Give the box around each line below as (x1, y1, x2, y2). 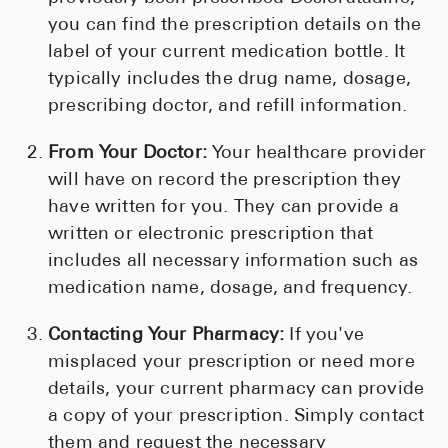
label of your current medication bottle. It (48, 43, 406, 63)
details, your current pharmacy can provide (48, 380, 425, 400)
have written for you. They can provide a (48, 198, 399, 218)
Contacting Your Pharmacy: (48, 326, 285, 346)
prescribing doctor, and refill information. (48, 97, 408, 117)
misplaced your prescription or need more (48, 353, 415, 373)
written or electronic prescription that (48, 225, 374, 245)
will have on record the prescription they (48, 171, 401, 191)
